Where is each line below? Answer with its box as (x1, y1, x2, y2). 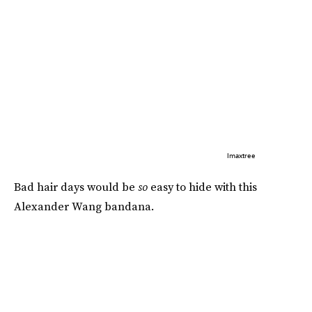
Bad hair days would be (14, 178, 138, 194)
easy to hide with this (150, 178, 257, 194)
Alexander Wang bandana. (14, 198, 154, 214)
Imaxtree (226, 150, 256, 159)
